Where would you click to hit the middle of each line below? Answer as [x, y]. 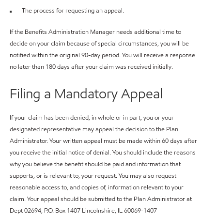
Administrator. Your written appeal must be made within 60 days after [103, 141]
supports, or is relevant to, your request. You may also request [93, 176]
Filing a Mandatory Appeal [86, 93]
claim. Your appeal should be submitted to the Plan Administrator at [101, 199]
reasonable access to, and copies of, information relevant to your [97, 187]
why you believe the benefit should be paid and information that [95, 164]
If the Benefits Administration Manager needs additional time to [95, 32]
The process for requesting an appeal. [73, 10]
